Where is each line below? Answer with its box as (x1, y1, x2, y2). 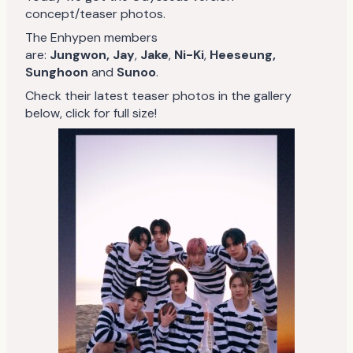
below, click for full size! (25, 104, 157, 121)
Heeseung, (210, 46, 276, 63)
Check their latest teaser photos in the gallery (25, 87, 292, 104)
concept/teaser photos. (25, 5, 165, 22)
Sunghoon (25, 63, 88, 80)
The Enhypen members (25, 28, 158, 46)
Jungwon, (50, 46, 110, 63)
